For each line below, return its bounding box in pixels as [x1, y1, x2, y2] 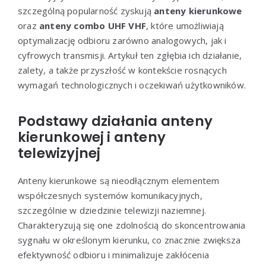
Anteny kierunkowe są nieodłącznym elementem [18, 174, 220, 186]
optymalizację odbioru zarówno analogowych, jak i [18, 34, 227, 46]
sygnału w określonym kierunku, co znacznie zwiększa [18, 233, 241, 246]
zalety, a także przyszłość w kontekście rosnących [18, 64, 227, 76]
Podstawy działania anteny [18, 111, 213, 131]
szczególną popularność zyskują [18, 4, 154, 17]
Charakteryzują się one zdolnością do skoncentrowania [18, 218, 246, 231]
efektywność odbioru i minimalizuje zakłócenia [18, 248, 209, 261]
